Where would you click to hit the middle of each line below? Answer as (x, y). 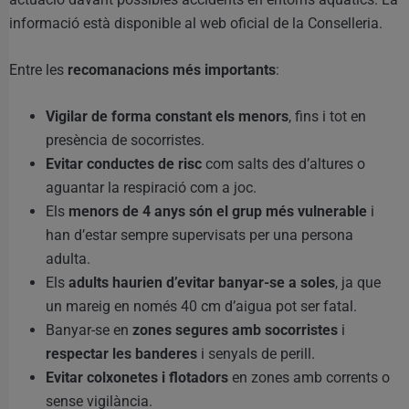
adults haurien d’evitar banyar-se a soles (202, 282)
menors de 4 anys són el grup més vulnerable (218, 211)
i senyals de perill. (256, 353)
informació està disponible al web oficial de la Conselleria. (196, 23)
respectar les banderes (121, 353)
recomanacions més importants (172, 69)
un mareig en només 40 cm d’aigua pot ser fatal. (201, 306)
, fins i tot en (327, 116)
